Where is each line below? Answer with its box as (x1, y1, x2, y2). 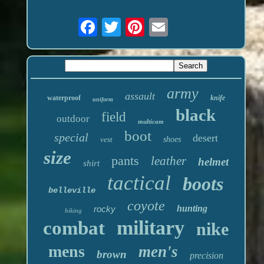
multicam (137, 118, 164, 126)
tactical (107, 171, 171, 195)
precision (190, 250, 224, 261)
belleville (48, 186, 96, 196)
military (117, 217, 185, 239)
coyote (127, 198, 165, 214)
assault (124, 90, 155, 103)
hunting (176, 203, 207, 214)
